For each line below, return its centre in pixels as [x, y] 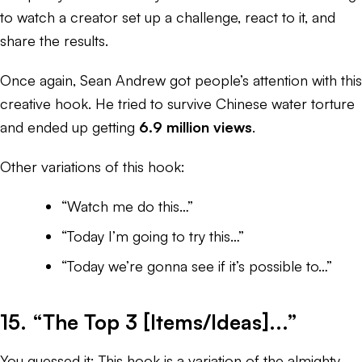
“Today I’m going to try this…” [153, 236]
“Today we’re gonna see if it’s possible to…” [197, 265]
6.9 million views [196, 126]
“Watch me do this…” [127, 206]
